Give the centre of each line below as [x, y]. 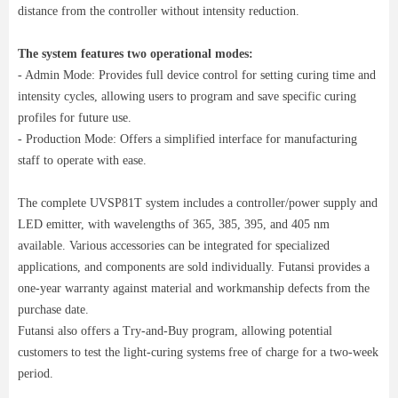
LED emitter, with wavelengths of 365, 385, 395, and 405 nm [174, 224]
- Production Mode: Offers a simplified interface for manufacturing [187, 139]
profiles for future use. [75, 118]
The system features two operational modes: [135, 54]
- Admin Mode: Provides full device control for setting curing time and [197, 75]
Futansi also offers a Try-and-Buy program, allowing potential [175, 331]
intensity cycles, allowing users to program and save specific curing [187, 96]
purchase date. [53, 310]
